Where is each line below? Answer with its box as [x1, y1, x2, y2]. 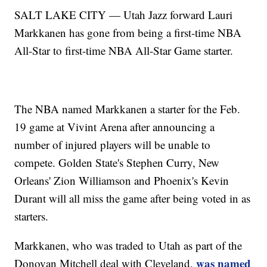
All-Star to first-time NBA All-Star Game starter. [14, 43, 234, 58]
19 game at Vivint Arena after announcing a [14, 119, 215, 135]
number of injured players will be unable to [14, 137, 211, 153]
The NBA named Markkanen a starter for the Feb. [14, 101, 241, 117]
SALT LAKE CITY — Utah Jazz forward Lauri [14, 7, 233, 23]
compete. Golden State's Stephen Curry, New [14, 155, 220, 170]
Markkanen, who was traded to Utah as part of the [14, 238, 243, 253]
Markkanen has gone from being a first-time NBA [14, 25, 242, 41]
